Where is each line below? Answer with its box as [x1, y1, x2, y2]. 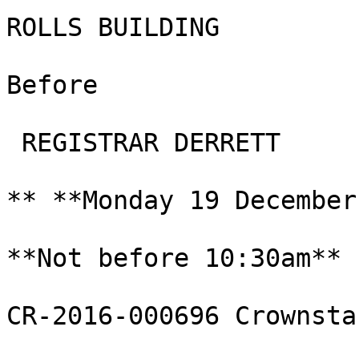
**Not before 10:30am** [6, 244, 341, 272]
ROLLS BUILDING [6, 13, 220, 42]
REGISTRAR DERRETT [6, 128, 280, 157]
